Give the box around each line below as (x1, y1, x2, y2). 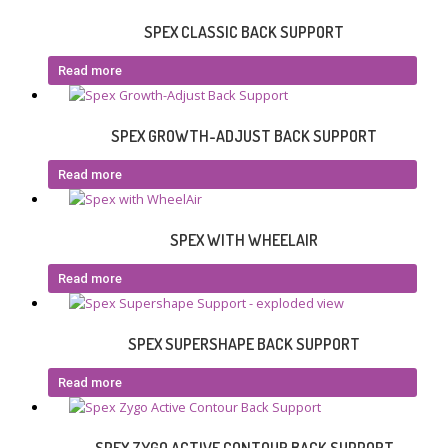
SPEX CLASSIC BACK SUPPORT (144, 22, 344, 43)
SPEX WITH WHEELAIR (170, 230, 318, 251)
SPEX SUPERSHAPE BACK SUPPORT (128, 334, 360, 355)
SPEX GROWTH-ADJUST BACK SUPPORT (111, 126, 377, 147)
